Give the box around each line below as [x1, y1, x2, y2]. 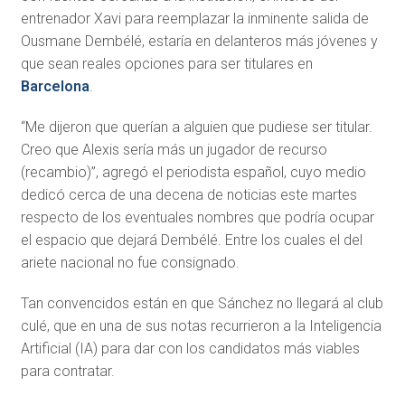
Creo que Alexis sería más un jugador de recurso [20, 140, 327, 158]
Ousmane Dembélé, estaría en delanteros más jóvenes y [20, 32, 378, 50]
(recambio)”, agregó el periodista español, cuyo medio [20, 163, 366, 181]
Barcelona [20, 77, 89, 95]
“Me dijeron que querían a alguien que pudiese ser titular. [20, 118, 372, 136]
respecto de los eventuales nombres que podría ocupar [20, 208, 374, 226]
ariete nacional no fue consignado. [20, 253, 240, 271]
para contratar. [20, 362, 115, 380]
